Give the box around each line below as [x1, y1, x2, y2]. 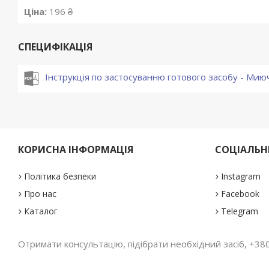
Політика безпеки [24, 171, 97, 183]
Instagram [220, 171, 261, 183]
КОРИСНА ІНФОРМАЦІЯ [18, 143, 134, 157]
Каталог [24, 205, 58, 217]
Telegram [220, 205, 258, 217]
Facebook [220, 188, 259, 200]
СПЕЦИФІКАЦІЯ [18, 40, 92, 54]
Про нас [24, 188, 57, 200]
